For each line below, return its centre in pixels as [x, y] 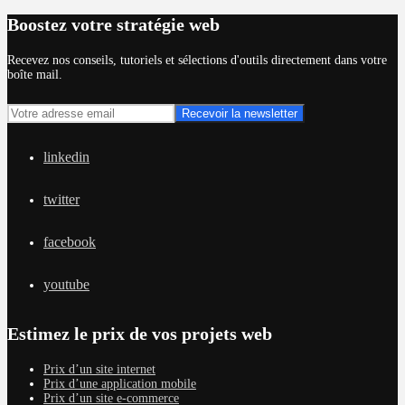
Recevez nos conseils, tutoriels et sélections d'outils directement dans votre [197, 60]
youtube [66, 284]
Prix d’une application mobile [120, 383]
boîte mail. [35, 74]
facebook [70, 241]
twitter [61, 199]
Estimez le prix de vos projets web [140, 333]
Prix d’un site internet [99, 369]
